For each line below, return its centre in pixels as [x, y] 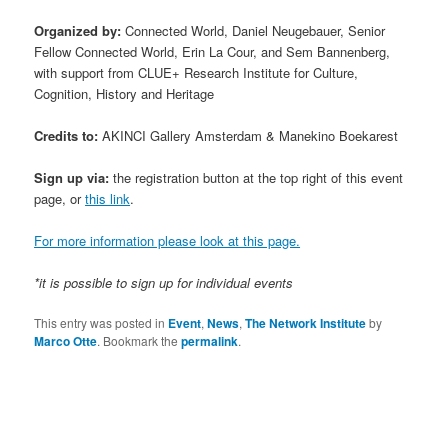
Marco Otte [66, 341]
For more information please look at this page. [167, 241]
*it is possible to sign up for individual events [164, 283]
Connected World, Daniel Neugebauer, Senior [253, 30]
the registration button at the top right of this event [256, 177]
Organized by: [78, 30]
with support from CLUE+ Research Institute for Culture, [196, 72]
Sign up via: [72, 177]
